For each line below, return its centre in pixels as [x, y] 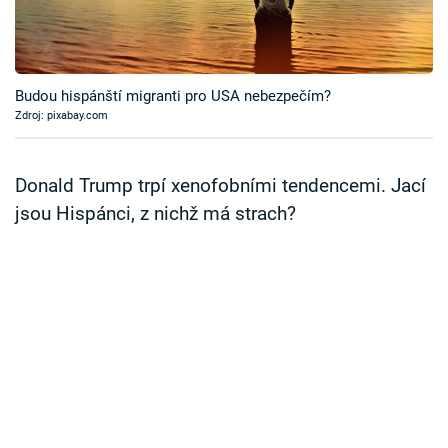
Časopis [64, 19]
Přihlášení [88, 129]
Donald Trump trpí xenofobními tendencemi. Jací [220, 186]
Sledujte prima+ [97, 69]
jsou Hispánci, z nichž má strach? [155, 214]
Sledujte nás [56, 204]
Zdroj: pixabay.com [61, 116]
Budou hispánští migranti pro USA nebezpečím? [173, 96]
